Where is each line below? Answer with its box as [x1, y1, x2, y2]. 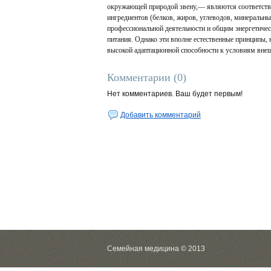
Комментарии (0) [107, 71, 186, 83]
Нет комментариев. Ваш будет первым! [107, 90, 243, 98]
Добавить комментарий [120, 111, 201, 119]
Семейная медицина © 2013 [107, 244, 205, 253]
